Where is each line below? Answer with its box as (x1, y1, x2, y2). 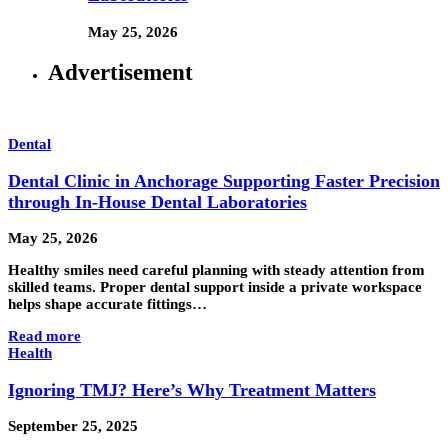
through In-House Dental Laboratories (8, 191, 307, 212)
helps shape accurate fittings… (8, 296, 207, 313)
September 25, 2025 (8, 418, 138, 435)
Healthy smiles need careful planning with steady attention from (8, 262, 425, 279)
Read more (8, 328, 81, 345)
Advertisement (48, 59, 193, 85)
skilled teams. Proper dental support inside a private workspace (8, 279, 422, 296)
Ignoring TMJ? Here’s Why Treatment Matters (8, 379, 376, 400)
